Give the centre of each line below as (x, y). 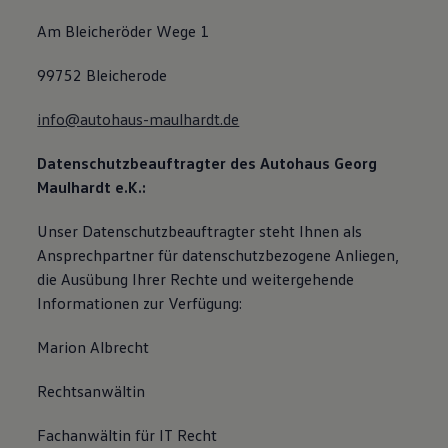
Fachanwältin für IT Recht (127, 435)
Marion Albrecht (93, 347)
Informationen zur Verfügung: (140, 303)
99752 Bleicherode (102, 75)
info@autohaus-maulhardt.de (138, 119)
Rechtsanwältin (91, 391)
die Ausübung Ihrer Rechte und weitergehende (196, 279)
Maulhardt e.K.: (92, 187)
